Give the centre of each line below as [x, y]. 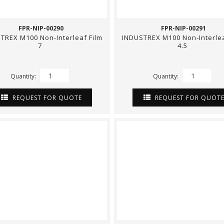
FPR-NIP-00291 [183, 28]
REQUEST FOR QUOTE [46, 97]
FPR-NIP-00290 [41, 28]
